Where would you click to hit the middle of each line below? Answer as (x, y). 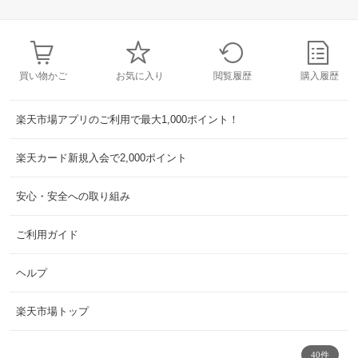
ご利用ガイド (47, 235)
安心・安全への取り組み (73, 197)
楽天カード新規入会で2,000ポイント (101, 158)
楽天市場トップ (52, 312)
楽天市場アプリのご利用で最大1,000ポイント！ (127, 120)
